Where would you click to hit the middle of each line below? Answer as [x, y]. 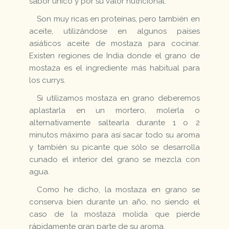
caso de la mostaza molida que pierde [114, 214]
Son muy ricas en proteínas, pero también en [118, 19]
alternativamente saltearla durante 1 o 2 [114, 123]
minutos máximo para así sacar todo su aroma [114, 135]
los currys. [48, 81]
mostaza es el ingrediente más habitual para [114, 68]
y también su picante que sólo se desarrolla [114, 147]
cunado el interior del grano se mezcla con [114, 160]
